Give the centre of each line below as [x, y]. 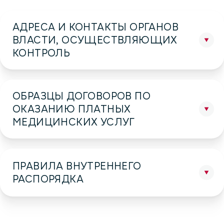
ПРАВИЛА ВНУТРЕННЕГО [77, 166]
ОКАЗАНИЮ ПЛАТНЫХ [72, 109]
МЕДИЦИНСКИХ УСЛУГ [74, 122]
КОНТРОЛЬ [41, 53]
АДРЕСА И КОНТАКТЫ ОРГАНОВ [95, 27]
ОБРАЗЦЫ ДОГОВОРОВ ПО [81, 96]
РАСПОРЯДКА [48, 179]
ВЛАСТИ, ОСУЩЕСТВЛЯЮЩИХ [95, 40]
